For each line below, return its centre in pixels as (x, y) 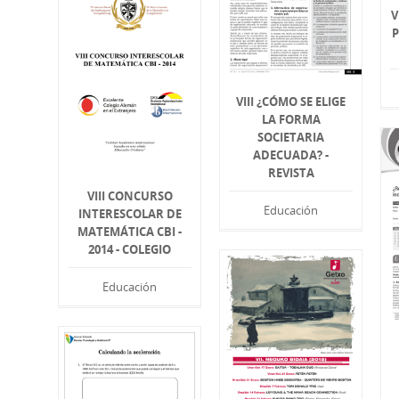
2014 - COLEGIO (130, 250)
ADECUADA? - (291, 155)
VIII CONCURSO (130, 196)
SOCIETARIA (291, 137)
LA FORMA (291, 119)
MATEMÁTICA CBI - (130, 232)
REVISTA (291, 172)
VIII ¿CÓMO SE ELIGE (291, 101)
